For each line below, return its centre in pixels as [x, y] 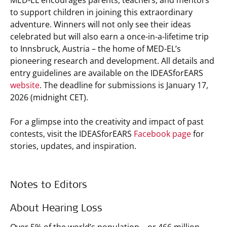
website [25, 85]
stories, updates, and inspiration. [73, 146]
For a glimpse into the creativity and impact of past [107, 122]
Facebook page [162, 134]
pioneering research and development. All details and [112, 61]
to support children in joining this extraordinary [101, 12]
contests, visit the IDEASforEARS [72, 134]
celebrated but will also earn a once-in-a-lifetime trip [109, 36]
